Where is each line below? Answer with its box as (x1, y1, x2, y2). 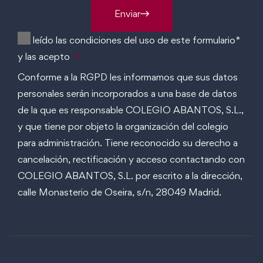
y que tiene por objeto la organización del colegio (18, 120, 228, 133)
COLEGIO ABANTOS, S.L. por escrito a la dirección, (18, 170, 242, 182)
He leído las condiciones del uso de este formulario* (18, 33, 240, 46)
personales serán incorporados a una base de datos (18, 87, 237, 100)
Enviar (114, 8, 140, 20)
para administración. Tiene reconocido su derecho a (18, 137, 238, 149)
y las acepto (18, 50, 72, 62)
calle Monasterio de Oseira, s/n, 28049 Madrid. (18, 186, 221, 198)
